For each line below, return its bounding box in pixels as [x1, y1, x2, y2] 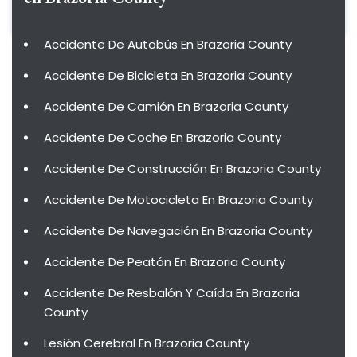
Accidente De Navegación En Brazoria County [44, 222, 312, 239]
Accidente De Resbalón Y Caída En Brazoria [44, 284, 300, 301]
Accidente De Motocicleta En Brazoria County [44, 191, 313, 208]
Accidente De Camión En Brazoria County [44, 98, 288, 115]
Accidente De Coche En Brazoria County [44, 129, 281, 146]
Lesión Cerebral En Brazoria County [44, 335, 249, 351]
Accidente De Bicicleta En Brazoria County [44, 67, 292, 84]
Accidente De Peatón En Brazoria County [44, 253, 285, 270]
